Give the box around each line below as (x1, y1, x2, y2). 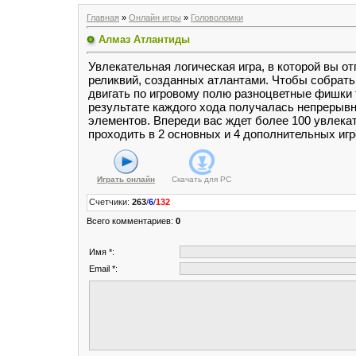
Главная (87, 13, 119, 22)
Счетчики (89, 197, 127, 207)
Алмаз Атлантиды (99, 33, 190, 45)
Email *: (89, 264, 118, 274)
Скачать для (172, 175, 218, 184)
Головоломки (191, 13, 243, 22)
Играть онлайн (97, 175, 155, 184)
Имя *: (89, 247, 114, 257)
